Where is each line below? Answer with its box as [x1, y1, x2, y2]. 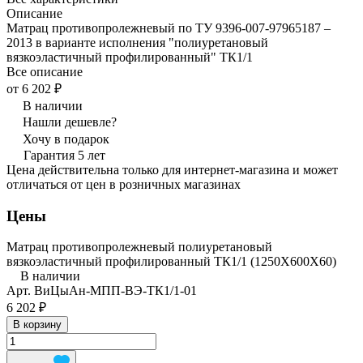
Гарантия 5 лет [23, 147, 105, 162]
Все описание [6, 64, 83, 79]
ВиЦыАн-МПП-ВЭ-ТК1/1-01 [34, 284, 197, 298]
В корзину [13, 318, 62, 331]
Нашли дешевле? [23, 114, 117, 129]
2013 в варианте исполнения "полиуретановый [6, 35, 268, 49]
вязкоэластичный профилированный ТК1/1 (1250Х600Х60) [6, 254, 336, 269]
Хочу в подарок [23, 131, 109, 146]
